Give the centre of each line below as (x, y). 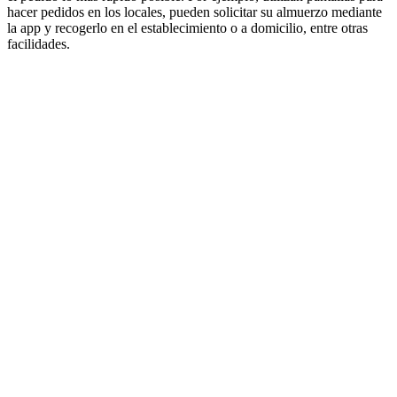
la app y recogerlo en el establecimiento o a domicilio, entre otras (187, 27)
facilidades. (39, 43)
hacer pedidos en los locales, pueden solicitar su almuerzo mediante (195, 12)
